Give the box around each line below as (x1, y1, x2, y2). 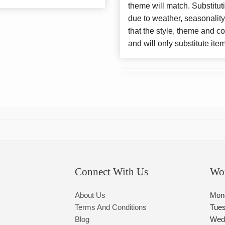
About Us (75, 191, 106, 200)
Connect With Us (75, 166, 149, 178)
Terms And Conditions (75, 203, 147, 212)
